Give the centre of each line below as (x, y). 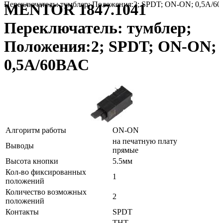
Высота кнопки (32, 161)
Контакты (22, 212)
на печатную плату (145, 141)
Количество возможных (46, 192)
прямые (125, 150)
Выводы (20, 145)
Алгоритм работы (36, 130)
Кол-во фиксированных (46, 172)
